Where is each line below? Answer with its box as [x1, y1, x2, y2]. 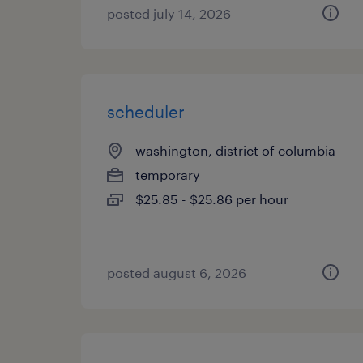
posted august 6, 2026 [107, 265, 246, 280]
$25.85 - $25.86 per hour [135, 191, 288, 207]
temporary [135, 167, 200, 182]
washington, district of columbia [135, 143, 335, 158]
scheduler [107, 102, 185, 122]
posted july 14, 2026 [107, 6, 231, 21]
